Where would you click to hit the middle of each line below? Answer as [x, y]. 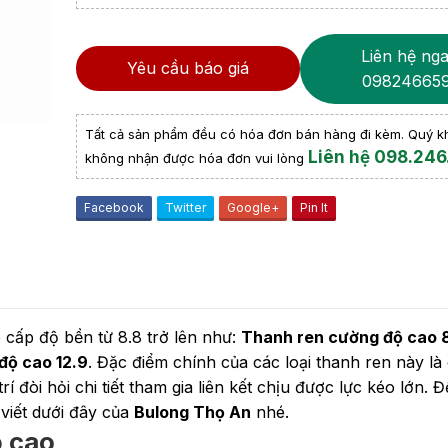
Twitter [185, 207]
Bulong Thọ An [192, 411]
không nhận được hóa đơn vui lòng [196, 157]
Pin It [314, 207]
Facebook [114, 207]
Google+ [253, 207]
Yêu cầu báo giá [187, 68]
